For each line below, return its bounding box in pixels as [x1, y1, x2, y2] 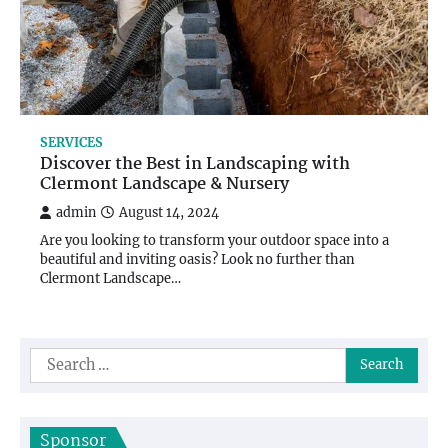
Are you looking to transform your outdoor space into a [40, 231, 389, 249]
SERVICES [40, 134, 103, 150]
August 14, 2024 [119, 204, 219, 220]
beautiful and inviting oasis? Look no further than [40, 250, 355, 268]
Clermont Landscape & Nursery [40, 170, 289, 198]
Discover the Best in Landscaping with [40, 150, 350, 178]
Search [29, 348, 83, 369]
